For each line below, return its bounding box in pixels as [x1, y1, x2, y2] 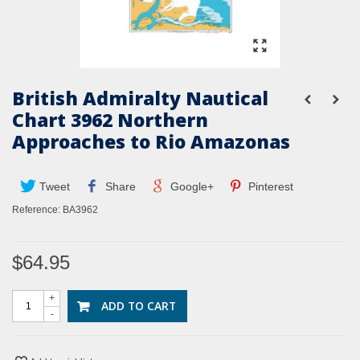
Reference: [12, 204, 60, 216]
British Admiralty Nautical [12, 85, 268, 112]
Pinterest [245, 180, 294, 194]
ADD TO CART [101, 298, 176, 314]
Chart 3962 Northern [12, 107, 208, 133]
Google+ [166, 180, 214, 194]
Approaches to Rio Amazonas [12, 129, 290, 155]
